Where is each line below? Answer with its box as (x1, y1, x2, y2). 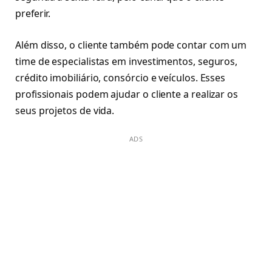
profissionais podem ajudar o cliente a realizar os (15, 87, 239, 101)
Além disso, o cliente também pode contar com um (15, 38, 247, 52)
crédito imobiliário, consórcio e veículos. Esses (15, 70, 226, 84)
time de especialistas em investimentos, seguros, (15, 54, 238, 68)
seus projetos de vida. (15, 103, 115, 117)
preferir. (15, 7, 51, 21)
